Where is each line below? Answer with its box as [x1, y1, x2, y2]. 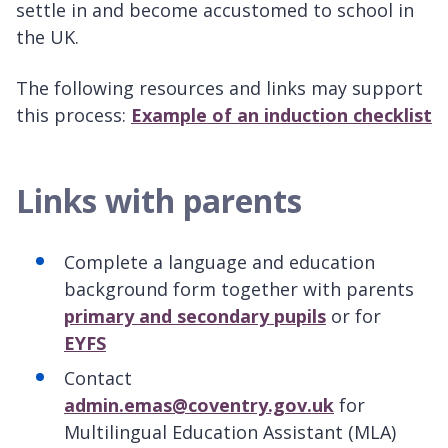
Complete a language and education [64, 249, 375, 274]
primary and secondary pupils [64, 303, 326, 328]
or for [326, 303, 381, 328]
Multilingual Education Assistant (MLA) [64, 419, 396, 444]
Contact [64, 365, 132, 390]
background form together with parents [64, 276, 414, 301]
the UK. [16, 24, 79, 49]
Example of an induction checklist [131, 102, 432, 127]
